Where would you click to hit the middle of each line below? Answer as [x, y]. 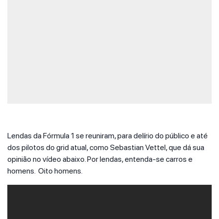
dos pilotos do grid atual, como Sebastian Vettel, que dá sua [106, 147]
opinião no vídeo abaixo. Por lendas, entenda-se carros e [100, 159]
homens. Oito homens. [45, 171]
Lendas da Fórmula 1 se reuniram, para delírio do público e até [108, 136]
